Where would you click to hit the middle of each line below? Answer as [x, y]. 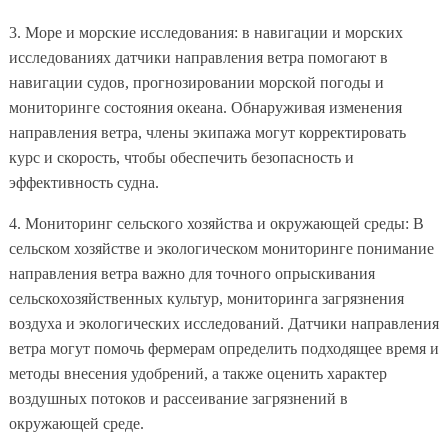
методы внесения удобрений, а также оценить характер [197, 373]
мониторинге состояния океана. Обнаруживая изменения [205, 107]
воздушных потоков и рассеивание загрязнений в [178, 398]
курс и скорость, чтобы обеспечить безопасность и [181, 157]
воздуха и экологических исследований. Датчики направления [223, 323]
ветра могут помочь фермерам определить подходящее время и [223, 348]
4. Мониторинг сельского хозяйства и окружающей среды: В [216, 223]
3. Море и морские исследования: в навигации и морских [205, 32]
